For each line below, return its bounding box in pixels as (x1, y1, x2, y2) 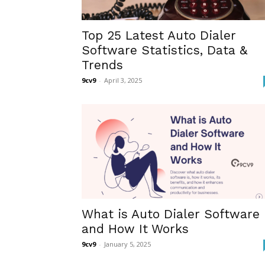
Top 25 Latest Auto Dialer (82, 28, 236, 43)
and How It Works (82, 221, 189, 236)
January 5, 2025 (104, 240, 151, 248)
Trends (82, 57, 123, 72)
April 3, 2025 (104, 76, 142, 85)
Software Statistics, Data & (82, 43, 247, 57)
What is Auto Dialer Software (82, 206, 260, 221)
